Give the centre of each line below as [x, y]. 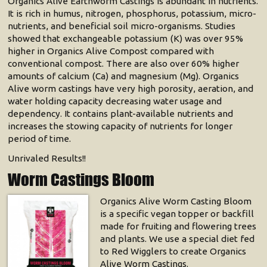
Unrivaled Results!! [47, 159]
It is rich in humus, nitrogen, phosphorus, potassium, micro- [132, 14]
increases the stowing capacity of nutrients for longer [120, 126]
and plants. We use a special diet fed [177, 239]
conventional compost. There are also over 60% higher [124, 64]
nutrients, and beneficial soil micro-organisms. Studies [122, 26]
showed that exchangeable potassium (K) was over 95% [126, 39]
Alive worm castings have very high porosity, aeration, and [131, 89]
